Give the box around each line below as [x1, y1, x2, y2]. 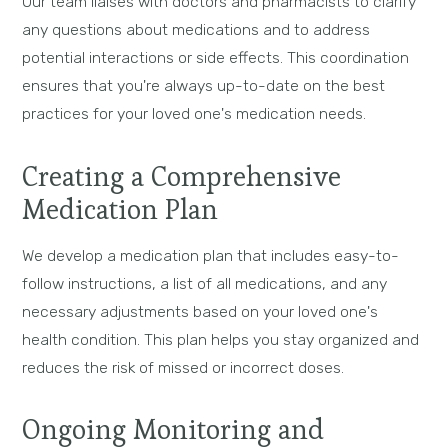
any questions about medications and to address [22, 20, 371, 40]
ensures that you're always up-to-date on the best [22, 76, 386, 96]
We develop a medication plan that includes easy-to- [22, 245, 400, 265]
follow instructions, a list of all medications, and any [22, 273, 388, 293]
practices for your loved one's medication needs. [22, 104, 367, 124]
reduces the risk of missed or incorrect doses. [22, 357, 345, 377]
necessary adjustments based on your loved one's [22, 301, 379, 321]
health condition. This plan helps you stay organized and [22, 329, 420, 349]
